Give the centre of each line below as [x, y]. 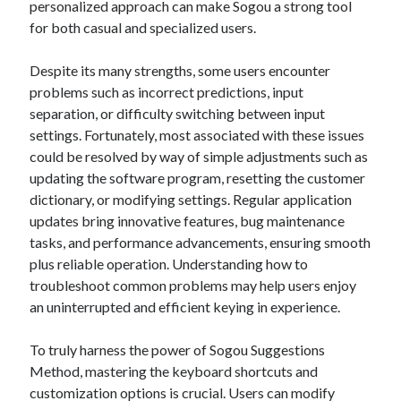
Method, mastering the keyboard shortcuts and [174, 371]
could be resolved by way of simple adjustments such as [199, 156]
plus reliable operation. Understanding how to [169, 264]
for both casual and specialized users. [143, 27]
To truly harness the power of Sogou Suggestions [178, 350]
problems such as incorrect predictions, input [167, 92]
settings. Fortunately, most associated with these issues [197, 135]
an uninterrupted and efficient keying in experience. [185, 307]
